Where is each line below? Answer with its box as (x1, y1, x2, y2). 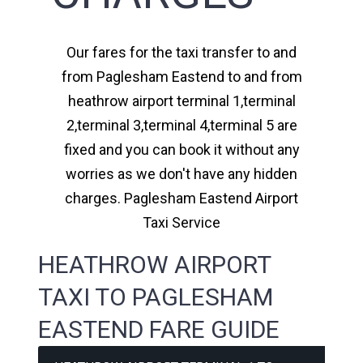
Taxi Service (143, 213, 220, 231)
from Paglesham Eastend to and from (61, 67, 302, 85)
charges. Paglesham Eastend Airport (65, 189, 298, 207)
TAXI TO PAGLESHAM (38, 283, 274, 312)
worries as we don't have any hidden (66, 164, 297, 182)
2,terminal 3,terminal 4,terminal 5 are (66, 116, 297, 134)
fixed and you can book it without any (63, 140, 300, 158)
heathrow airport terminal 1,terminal (67, 92, 296, 109)
